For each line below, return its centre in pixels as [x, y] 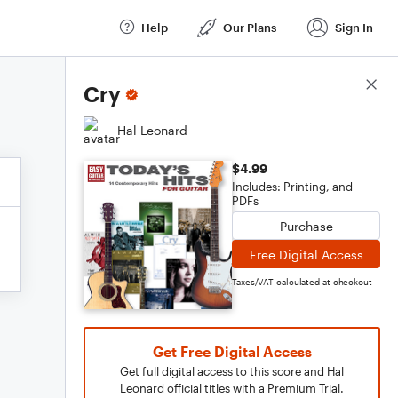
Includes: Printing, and [292, 187]
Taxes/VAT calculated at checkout [302, 282]
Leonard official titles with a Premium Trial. [232, 388]
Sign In [354, 27]
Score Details [341, 85]
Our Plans [250, 27]
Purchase [306, 226]
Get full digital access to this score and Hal [232, 371]
